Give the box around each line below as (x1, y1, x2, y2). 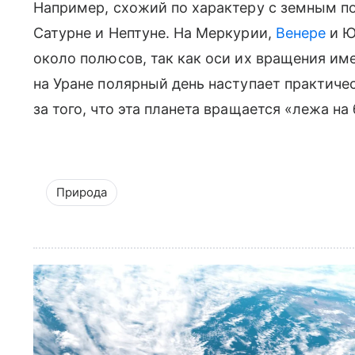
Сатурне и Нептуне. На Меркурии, (33, 24, 276, 41)
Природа (56, 184, 107, 200)
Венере (275, 24, 326, 41)
